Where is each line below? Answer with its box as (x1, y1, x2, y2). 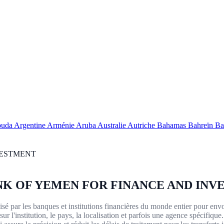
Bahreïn (188, 121, 215, 129)
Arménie (47, 121, 76, 129)
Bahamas (157, 121, 188, 129)
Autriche (127, 121, 157, 129)
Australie (97, 121, 127, 129)
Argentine (14, 121, 47, 129)
